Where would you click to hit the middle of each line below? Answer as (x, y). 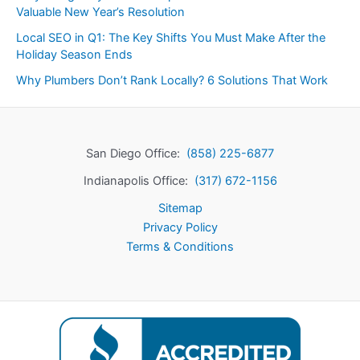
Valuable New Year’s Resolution (100, 12)
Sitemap (180, 208)
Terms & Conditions (180, 247)
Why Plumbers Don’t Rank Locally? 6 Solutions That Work (172, 80)
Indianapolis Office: (139, 181)
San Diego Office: (136, 153)
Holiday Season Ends (74, 54)
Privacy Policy (180, 227)
